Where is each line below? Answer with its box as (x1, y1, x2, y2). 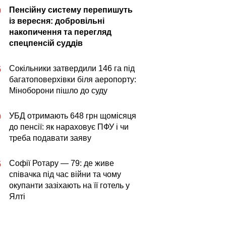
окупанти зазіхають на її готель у (9, 181, 130, 190)
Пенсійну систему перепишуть (9, 6, 133, 14)
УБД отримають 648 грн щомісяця (9, 111, 136, 120)
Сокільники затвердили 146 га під (9, 64, 135, 73)
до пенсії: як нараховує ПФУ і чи (9, 123, 129, 131)
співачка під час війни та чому (9, 170, 121, 179)
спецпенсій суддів (9, 39, 83, 47)
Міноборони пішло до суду (9, 86, 107, 95)
